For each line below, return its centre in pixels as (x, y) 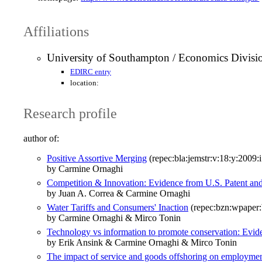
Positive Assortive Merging (97, 158)
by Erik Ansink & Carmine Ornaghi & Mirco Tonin (142, 243)
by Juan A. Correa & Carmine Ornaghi (118, 194)
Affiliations (56, 31)
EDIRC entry (91, 72)
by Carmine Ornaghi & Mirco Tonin (114, 218)
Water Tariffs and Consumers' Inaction (118, 208)
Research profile (70, 114)
